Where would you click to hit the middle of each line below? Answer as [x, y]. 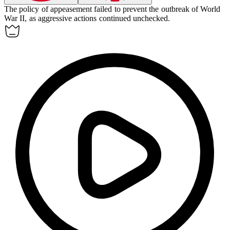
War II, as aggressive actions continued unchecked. [87, 18]
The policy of [27, 9]
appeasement [71, 9]
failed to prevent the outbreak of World [157, 9]
